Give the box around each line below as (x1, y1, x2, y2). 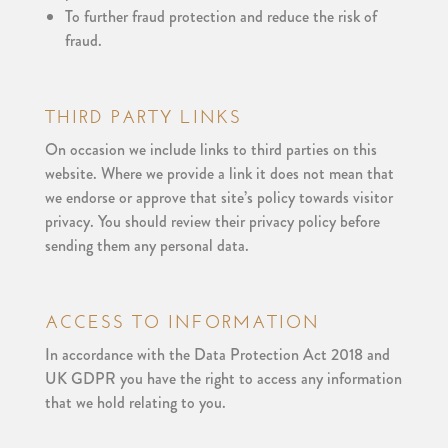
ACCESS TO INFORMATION (44, 311, 320, 333)
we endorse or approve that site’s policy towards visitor (44, 186, 393, 209)
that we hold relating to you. (44, 391, 226, 414)
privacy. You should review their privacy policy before (44, 210, 380, 233)
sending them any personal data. (44, 234, 249, 257)
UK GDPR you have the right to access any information (44, 367, 402, 390)
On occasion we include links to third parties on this (44, 138, 377, 161)
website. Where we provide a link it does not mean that (44, 162, 394, 185)
